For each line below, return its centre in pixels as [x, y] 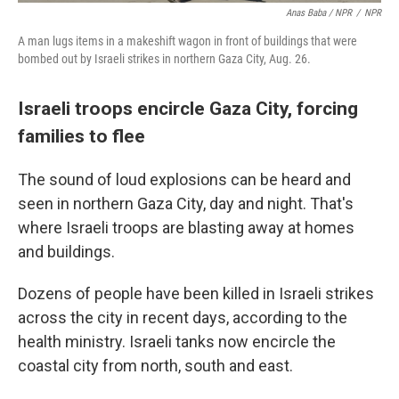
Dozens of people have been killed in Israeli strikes [196, 293]
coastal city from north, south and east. [155, 366]
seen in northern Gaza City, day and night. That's [186, 204]
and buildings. [66, 252]
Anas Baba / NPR [319, 13]
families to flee [84, 136]
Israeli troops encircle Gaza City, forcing [188, 108]
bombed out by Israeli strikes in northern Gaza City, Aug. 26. [164, 59]
